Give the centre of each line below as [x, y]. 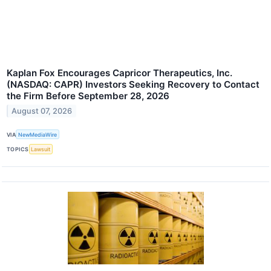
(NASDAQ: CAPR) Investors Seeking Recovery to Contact [133, 85]
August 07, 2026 [42, 111]
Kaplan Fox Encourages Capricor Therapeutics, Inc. [119, 73]
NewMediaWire [38, 134]
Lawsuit [41, 149]
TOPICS [18, 149]
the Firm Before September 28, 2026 [88, 96]
